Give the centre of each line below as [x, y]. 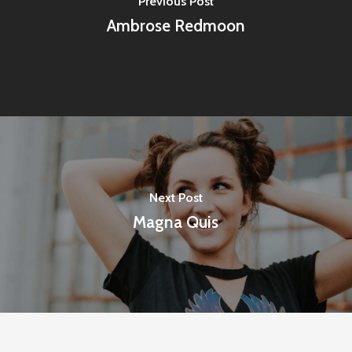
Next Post [176, 197]
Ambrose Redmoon [176, 25]
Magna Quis [176, 222]
